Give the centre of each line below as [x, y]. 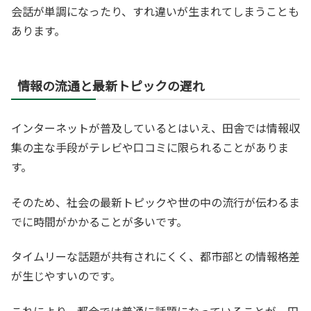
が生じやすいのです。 [66, 276]
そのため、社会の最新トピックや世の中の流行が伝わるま [155, 202]
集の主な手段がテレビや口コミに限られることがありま [150, 148]
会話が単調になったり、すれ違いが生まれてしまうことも [155, 11]
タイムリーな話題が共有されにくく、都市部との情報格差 [155, 257]
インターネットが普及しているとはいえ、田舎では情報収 [155, 128]
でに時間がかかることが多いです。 [99, 221]
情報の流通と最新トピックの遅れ [111, 86]
